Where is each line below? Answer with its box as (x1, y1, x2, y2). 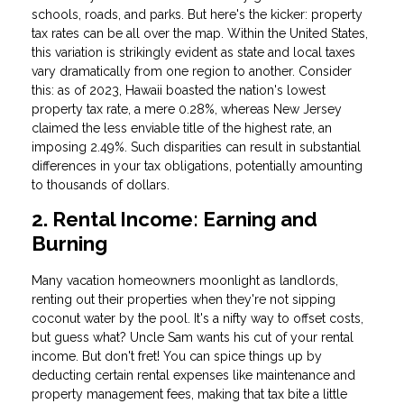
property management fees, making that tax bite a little (32, 386, 347, 401)
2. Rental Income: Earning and (32, 207, 317, 232)
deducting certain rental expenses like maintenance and (32, 367, 355, 382)
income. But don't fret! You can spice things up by (32, 348, 322, 363)
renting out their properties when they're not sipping (32, 291, 335, 307)
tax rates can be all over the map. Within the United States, (32, 26, 368, 41)
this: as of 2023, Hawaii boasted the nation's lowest (32, 83, 326, 98)
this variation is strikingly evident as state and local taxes (32, 45, 355, 60)
